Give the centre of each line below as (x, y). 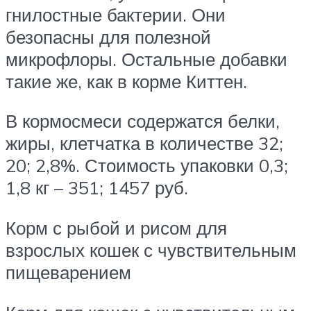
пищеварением (68, 272)
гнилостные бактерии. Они (116, 14)
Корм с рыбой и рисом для (116, 228)
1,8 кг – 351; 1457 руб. (97, 188)
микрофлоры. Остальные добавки (146, 59)
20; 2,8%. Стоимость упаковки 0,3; (147, 166)
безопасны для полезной (108, 36)
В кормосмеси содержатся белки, (143, 121)
